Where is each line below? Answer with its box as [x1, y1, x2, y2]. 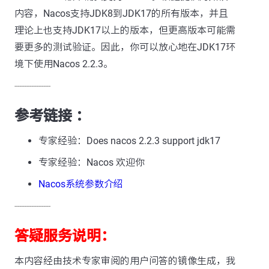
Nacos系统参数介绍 [38, 178, 123, 190]
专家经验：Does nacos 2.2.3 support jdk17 [38, 135, 220, 147]
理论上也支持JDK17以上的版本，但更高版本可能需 [14, 25, 235, 36]
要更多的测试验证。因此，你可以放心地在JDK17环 [14, 41, 235, 53]
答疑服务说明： [14, 228, 115, 244]
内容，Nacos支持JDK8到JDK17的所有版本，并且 [14, 8, 228, 19]
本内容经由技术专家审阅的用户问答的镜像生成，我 [14, 255, 235, 267]
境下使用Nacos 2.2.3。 [14, 58, 113, 70]
